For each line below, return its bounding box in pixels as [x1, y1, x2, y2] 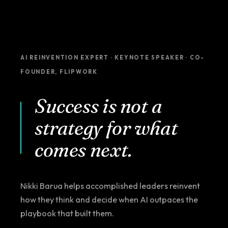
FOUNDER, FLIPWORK [20, 68, 98, 75]
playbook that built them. [20, 208, 114, 218]
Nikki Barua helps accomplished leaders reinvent [20, 180, 200, 191]
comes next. [35, 137, 132, 162]
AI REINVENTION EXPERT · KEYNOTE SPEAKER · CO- [20, 53, 205, 61]
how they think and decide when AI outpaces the [20, 194, 198, 205]
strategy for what [35, 115, 178, 140]
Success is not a [35, 93, 162, 118]
